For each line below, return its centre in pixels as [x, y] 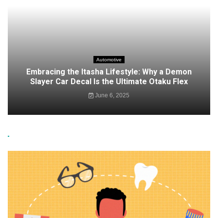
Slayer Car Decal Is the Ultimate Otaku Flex [109, 82]
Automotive [109, 60]
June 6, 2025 [112, 95]
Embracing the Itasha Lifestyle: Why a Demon [109, 72]
